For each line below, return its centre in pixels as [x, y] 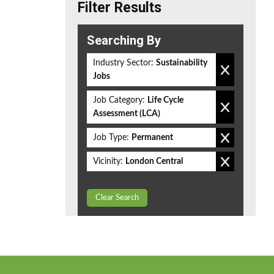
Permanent [152, 138]
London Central [154, 161]
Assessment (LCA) [127, 114]
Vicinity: [108, 161]
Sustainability [182, 63]
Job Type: [111, 138]
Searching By [124, 40]
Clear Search [117, 198]
